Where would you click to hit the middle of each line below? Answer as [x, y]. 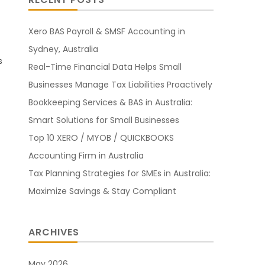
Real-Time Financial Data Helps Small [105, 67]
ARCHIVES [54, 232]
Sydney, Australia [64, 49]
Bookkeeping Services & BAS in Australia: [111, 103]
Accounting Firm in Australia [86, 156]
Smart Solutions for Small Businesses [104, 120]
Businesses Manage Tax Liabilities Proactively [121, 85]
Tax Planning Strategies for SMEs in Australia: [120, 174]
